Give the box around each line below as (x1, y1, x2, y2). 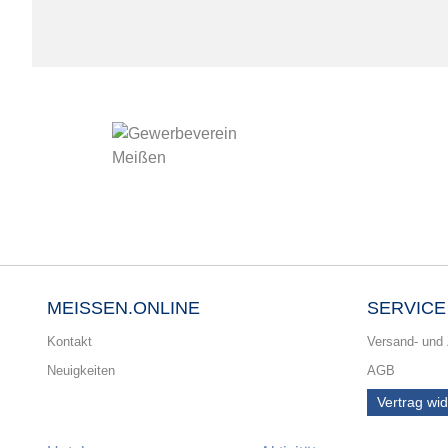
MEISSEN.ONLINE (47, 297, 200, 318)
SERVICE (367, 297, 446, 318)
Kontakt (47, 333, 92, 349)
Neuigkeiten (47, 362, 115, 378)
